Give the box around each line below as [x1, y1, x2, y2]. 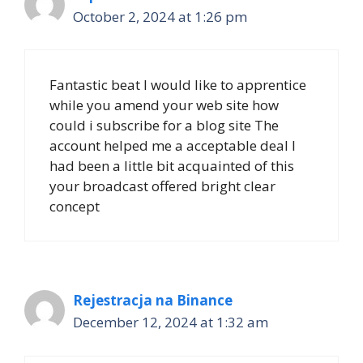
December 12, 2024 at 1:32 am [73, 313, 268, 332]
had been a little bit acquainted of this [49, 156, 294, 176]
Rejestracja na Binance [73, 291, 233, 310]
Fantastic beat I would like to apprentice [49, 75, 306, 95]
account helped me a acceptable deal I [49, 136, 296, 156]
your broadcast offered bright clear [49, 177, 275, 196]
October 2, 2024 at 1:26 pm [73, 6, 247, 26]
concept [49, 197, 100, 216]
